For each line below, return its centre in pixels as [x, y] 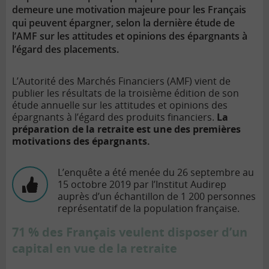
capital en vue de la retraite [95, 249]
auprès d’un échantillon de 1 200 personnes [157, 197]
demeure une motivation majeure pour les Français [129, 10]
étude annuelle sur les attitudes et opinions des [120, 105]
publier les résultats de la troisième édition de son [125, 93]
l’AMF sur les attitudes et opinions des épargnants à [130, 36]
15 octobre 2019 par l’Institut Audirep [142, 185]
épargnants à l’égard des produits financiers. [114, 117]
